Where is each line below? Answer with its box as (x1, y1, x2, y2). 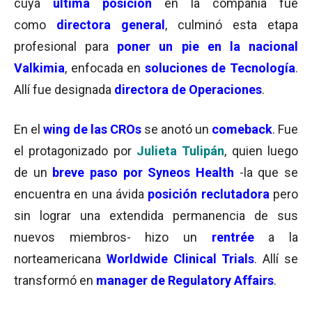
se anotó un (141, 122, 212, 136)
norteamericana (14, 251, 107, 266)
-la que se (234, 165, 299, 180)
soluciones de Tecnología (144, 61, 296, 75)
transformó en (14, 273, 96, 288)
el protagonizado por (14, 143, 136, 158)
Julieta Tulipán (136, 143, 225, 158)
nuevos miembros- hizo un (14, 230, 212, 244)
